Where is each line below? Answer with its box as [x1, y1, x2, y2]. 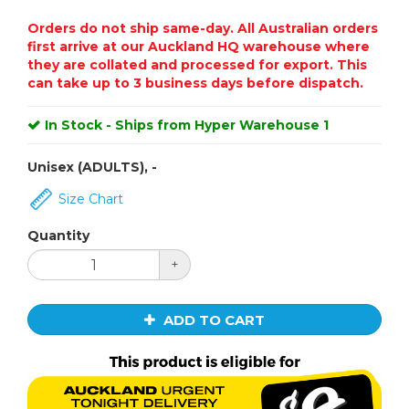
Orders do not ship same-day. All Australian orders [27, 20, 378, 37]
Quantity [27, 227, 89, 245]
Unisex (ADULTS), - [27, 159, 157, 176]
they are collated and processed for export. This [27, 57, 367, 74]
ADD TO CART [163, 310, 265, 329]
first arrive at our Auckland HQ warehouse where [27, 38, 370, 56]
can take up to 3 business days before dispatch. [27, 75, 363, 92]
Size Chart [55, 191, 123, 208]
